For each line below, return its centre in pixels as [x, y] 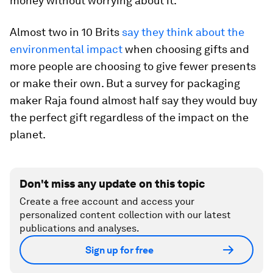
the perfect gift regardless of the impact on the [129, 118]
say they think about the [183, 32]
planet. [28, 135]
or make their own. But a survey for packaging [125, 83]
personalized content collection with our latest [125, 215]
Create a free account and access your [107, 202]
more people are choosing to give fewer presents [133, 66]
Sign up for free [119, 250]
